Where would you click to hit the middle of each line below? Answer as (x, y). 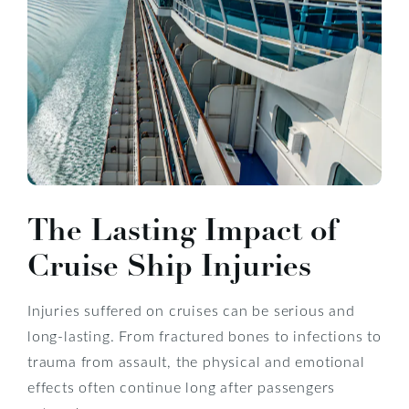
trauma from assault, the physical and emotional (196, 361)
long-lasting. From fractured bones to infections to (204, 335)
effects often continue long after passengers (182, 386)
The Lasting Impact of (183, 230)
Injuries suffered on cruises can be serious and (191, 309)
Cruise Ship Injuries (169, 265)
